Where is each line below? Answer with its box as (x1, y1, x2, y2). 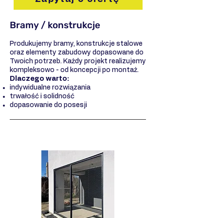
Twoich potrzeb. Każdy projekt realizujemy (10, 57, 146, 65)
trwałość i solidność (10, 92, 74, 100)
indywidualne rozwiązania (10, 84, 91, 91)
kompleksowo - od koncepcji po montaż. (10, 66, 139, 73)
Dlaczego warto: (10, 75, 69, 82)
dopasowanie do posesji (10, 101, 87, 109)
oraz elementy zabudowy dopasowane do (10, 49, 144, 56)
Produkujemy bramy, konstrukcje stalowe (10, 40, 143, 47)
